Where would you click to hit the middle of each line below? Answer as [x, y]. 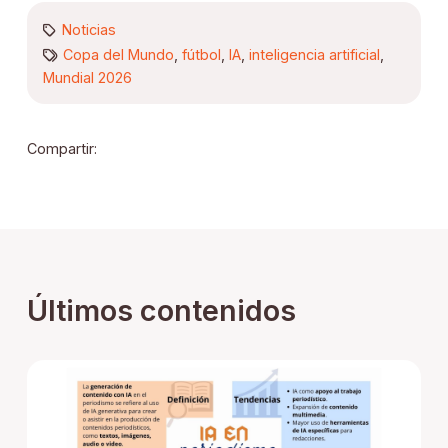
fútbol [201, 55]
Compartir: [61, 148]
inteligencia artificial [314, 55]
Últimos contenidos [161, 310]
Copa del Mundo [118, 55]
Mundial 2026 [87, 77]
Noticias [88, 30]
